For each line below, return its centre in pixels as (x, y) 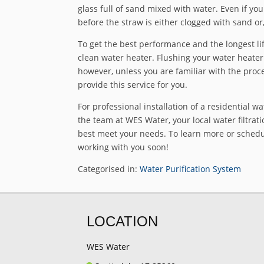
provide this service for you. (133, 85)
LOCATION (122, 222)
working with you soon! (123, 147)
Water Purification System (190, 169)
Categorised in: (109, 169)
